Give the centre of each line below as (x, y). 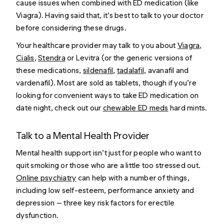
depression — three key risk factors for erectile (95, 202)
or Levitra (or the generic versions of (129, 58)
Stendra (52, 58)
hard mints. (188, 108)
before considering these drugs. (71, 28)
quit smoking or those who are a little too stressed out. (108, 165)
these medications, (49, 70)
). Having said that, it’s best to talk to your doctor (121, 15)
